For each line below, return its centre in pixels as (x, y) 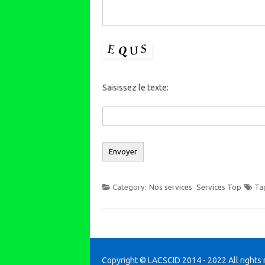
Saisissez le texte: (135, 88)
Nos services (170, 187)
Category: (130, 187)
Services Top (219, 187)
